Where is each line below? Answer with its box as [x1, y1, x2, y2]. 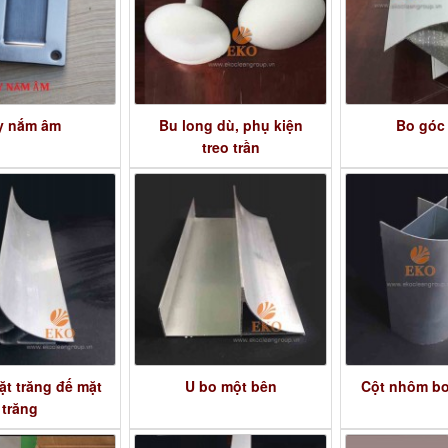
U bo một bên [184, 375, 277, 396]
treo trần [201, 137, 260, 158]
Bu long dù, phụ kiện [158, 115, 303, 136]
